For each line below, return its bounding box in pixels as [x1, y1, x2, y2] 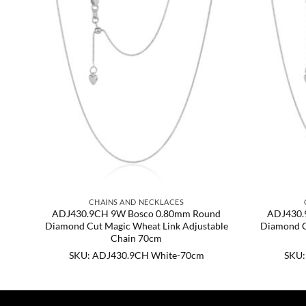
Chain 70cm [111, 232, 162, 245]
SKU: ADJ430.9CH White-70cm [68, 249, 204, 261]
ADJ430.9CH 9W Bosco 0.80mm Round [52, 208, 221, 220]
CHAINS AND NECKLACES [88, 197, 184, 206]
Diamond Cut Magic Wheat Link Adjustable [44, 220, 228, 232]
